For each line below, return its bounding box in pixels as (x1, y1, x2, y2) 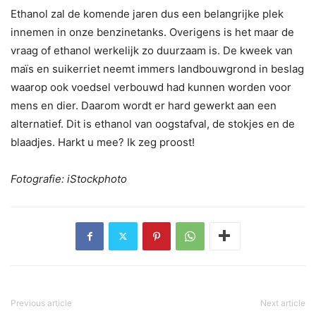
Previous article (11, 297, 72, 308)
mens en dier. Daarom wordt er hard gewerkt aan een (11, 98, 276, 112)
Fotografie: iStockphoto (11, 171, 127, 186)
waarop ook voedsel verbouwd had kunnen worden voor (11, 80, 291, 94)
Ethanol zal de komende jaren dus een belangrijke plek (11, 6, 284, 20)
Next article (260, 297, 305, 308)
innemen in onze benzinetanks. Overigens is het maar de (11, 25, 294, 39)
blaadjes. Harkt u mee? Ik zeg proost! (11, 135, 195, 149)
